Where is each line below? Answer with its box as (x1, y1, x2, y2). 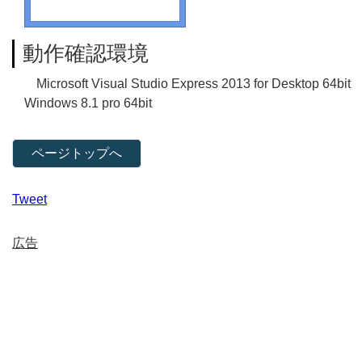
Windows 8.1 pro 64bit (24, 95, 152, 110)
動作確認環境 (23, 41, 149, 65)
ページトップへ (32, 145, 122, 160)
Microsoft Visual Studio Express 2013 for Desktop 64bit (36, 76, 351, 90)
